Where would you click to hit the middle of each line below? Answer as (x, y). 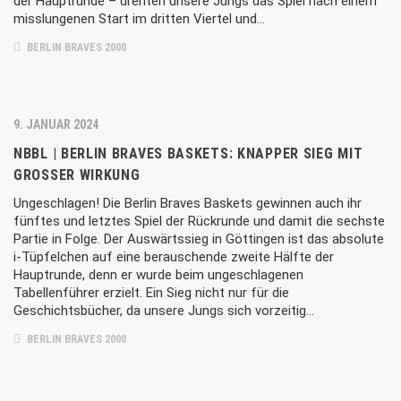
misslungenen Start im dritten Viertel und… (139, 19)
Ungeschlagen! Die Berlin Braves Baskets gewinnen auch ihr (188, 203)
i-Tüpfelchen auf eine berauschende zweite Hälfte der (174, 257)
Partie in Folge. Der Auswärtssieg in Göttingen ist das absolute (199, 239)
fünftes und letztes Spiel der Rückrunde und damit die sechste (199, 221)
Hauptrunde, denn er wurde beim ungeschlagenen (158, 275)
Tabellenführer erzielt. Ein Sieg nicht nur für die (151, 293)
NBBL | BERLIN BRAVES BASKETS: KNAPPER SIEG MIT (188, 154)
